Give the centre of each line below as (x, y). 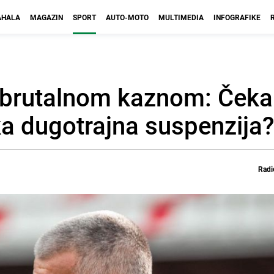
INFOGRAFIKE (237, 17)
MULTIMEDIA (181, 17)
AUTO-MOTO (127, 17)
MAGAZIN (46, 17)
